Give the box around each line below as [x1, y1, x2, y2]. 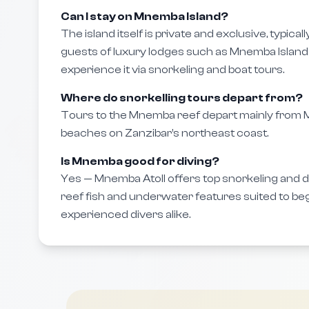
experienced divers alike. [61, 208, 190, 221]
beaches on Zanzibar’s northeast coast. [61, 127, 268, 139]
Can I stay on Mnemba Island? [61, 10, 228, 23]
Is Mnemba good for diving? [61, 155, 219, 168]
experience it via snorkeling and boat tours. [61, 63, 284, 76]
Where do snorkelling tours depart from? [61, 92, 303, 104]
